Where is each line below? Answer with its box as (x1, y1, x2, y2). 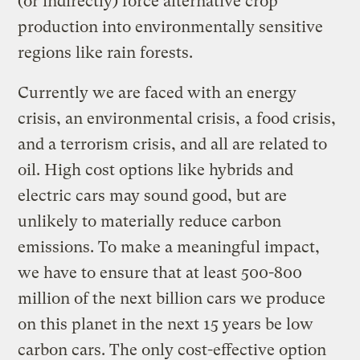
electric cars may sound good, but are (18, 186, 288, 205)
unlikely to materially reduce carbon (18, 211, 282, 231)
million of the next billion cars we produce (18, 288, 326, 308)
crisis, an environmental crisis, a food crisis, (18, 108, 337, 128)
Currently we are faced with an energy (18, 83, 297, 102)
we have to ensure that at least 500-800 (18, 263, 303, 282)
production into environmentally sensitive (18, 17, 324, 36)
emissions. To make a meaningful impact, (18, 237, 321, 256)
